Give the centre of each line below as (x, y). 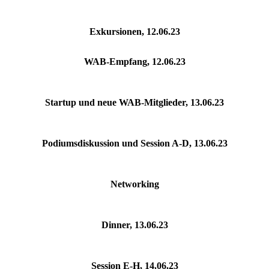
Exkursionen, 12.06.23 (134, 31)
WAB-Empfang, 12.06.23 (134, 61)
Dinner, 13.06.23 (134, 225)
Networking (134, 184)
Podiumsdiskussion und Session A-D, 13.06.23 (134, 143)
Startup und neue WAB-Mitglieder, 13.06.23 (134, 102)
